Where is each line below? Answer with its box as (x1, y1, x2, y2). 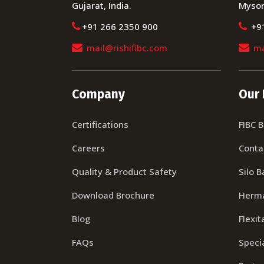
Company (72, 87, 125, 102)
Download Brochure (72, 189, 154, 201)
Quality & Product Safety (72, 166, 177, 177)
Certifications (72, 118, 128, 130)
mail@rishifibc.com (87, 42, 167, 54)
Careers (72, 142, 105, 154)
